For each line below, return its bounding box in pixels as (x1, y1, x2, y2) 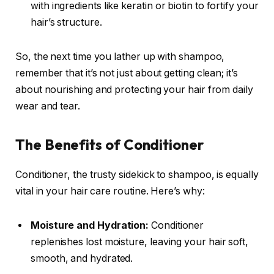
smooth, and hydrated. (31, 252, 133, 264)
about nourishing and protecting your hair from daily (15, 83, 253, 95)
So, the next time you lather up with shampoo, (15, 50, 225, 62)
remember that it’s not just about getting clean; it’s (15, 67, 238, 79)
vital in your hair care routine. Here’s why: (15, 185, 205, 197)
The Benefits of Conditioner (15, 135, 204, 154)
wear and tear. (15, 100, 80, 112)
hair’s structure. (31, 17, 102, 29)
